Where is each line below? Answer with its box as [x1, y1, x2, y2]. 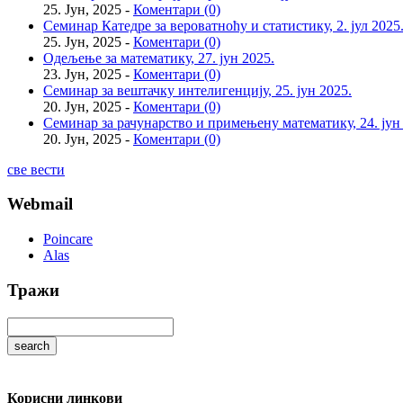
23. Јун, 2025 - [43, 66, 133, 82]
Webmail [7, 194, 73, 214]
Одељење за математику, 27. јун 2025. [43, 49, 274, 66]
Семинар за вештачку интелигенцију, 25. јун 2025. [43, 82, 352, 98]
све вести [7, 161, 65, 177]
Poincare [43, 231, 93, 247]
